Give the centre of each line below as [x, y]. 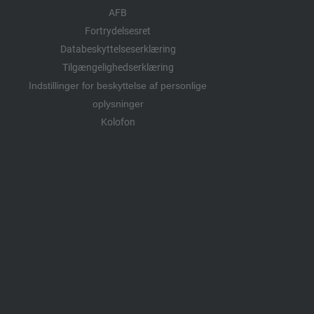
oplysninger [118, 103]
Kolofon [118, 122]
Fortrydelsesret [118, 30]
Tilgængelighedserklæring [118, 67]
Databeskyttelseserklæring [118, 49]
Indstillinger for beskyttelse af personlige [118, 85]
